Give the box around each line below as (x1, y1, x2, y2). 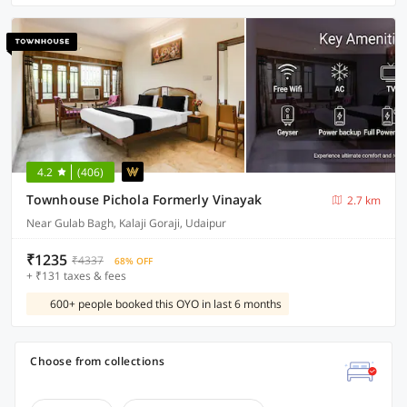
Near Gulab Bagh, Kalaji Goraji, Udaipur (26, 215, 226, 231)
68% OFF (114, 254, 153, 267)
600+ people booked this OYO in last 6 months (50, 296, 282, 312)
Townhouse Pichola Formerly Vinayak (26, 191, 263, 208)
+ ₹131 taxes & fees (26, 268, 126, 283)
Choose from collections (30, 353, 165, 369)
